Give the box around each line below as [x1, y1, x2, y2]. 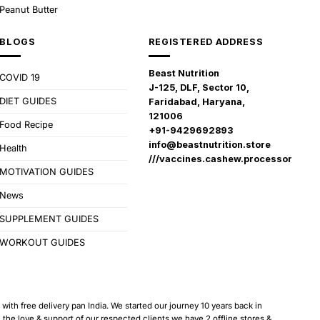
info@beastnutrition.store [148, 139, 271, 151]
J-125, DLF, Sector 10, [148, 82, 249, 94]
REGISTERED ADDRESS [148, 36, 264, 47]
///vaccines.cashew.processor [148, 154, 292, 165]
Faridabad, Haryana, [148, 96, 245, 108]
